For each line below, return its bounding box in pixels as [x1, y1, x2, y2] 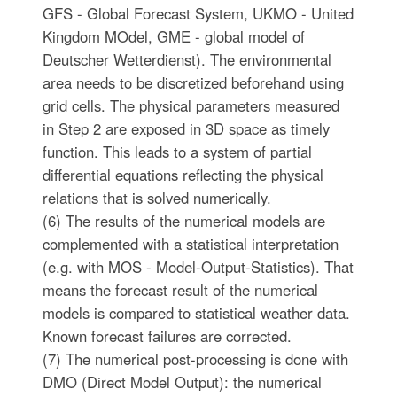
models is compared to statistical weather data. [42, 302, 350, 323]
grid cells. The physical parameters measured [42, 95, 339, 116]
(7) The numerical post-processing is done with [42, 348, 348, 370]
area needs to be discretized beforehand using [42, 72, 344, 93]
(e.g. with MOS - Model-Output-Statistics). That [42, 256, 354, 277]
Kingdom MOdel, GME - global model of [42, 26, 305, 47]
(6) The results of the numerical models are [42, 210, 325, 231]
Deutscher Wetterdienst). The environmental [42, 49, 331, 70]
